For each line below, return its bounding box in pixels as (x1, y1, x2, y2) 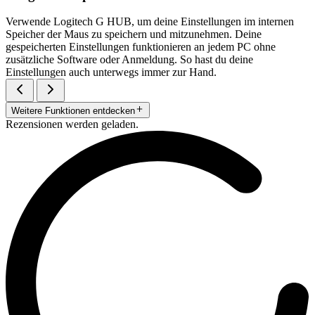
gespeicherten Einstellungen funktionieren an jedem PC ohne (6, 41, 276, 53)
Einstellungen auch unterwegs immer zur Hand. (6, 66, 217, 79)
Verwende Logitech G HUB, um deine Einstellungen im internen (6, 15, 294, 28)
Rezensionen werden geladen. (6, 117, 139, 130)
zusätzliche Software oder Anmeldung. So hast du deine (6, 53, 253, 66)
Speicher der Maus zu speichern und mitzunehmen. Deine (6, 28, 262, 41)
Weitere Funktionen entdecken (11, 105, 135, 116)
